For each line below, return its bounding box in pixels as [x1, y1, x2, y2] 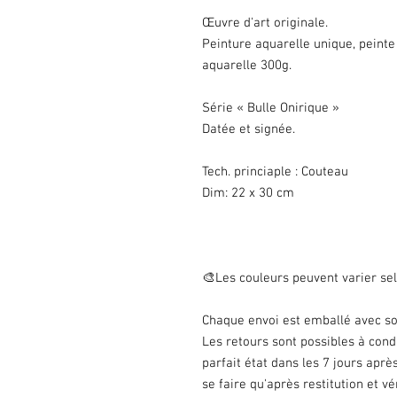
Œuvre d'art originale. [202, 15, 328, 31]
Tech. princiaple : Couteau [202, 164, 348, 180]
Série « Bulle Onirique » [202, 100, 339, 116]
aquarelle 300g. [202, 58, 292, 74]
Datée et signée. [202, 121, 295, 137]
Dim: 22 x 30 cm [202, 185, 294, 201]
